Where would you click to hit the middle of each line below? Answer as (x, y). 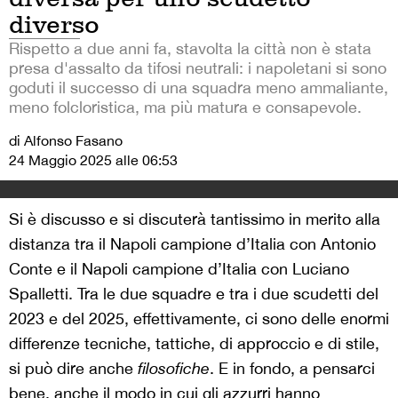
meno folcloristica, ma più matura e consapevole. (185, 107)
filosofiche (174, 368)
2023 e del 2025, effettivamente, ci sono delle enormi (199, 318)
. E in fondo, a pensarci (292, 368)
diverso (54, 24)
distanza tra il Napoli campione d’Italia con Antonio (192, 243)
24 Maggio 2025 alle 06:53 (93, 159)
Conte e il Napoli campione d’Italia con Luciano (179, 268)
